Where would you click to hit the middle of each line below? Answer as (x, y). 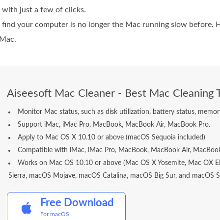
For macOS (55, 214)
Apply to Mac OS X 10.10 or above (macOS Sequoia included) (111, 137)
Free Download (77, 203)
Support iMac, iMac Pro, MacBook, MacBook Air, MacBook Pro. (114, 125)
